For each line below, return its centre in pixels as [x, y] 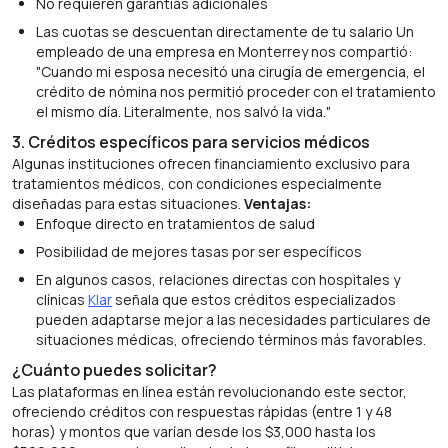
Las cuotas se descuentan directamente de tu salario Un [225, 31]
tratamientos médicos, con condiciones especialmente [197, 183]
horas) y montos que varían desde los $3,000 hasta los [194, 431]
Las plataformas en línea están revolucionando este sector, [209, 391]
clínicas [62, 299]
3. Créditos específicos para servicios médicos [191, 142]
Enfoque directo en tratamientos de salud [175, 223]
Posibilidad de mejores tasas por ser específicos [199, 251]
